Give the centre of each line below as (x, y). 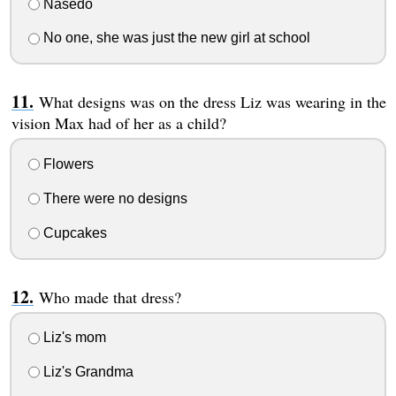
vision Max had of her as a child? (118, 123)
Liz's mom (72, 338)
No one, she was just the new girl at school (175, 38)
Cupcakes (73, 232)
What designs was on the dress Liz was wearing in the (212, 102)
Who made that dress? (110, 297)
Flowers (66, 164)
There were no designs (113, 198)
